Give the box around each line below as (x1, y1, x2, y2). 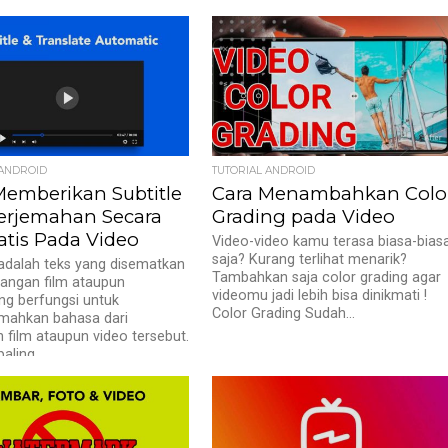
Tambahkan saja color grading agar (212, 269, 442, 286)
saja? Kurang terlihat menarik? (212, 251, 408, 268)
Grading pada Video (212, 205, 396, 228)
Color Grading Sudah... (212, 305, 356, 322)
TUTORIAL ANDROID (212, 164, 316, 177)
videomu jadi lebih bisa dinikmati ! (212, 287, 428, 304)
